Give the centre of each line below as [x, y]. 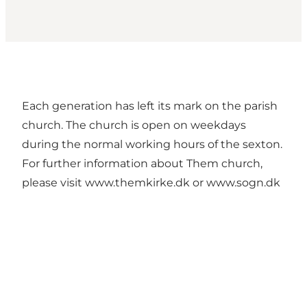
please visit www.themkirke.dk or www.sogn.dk [151, 183]
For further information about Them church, [142, 164]
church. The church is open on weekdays [134, 125]
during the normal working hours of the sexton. [152, 145]
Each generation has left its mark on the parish [150, 106]
